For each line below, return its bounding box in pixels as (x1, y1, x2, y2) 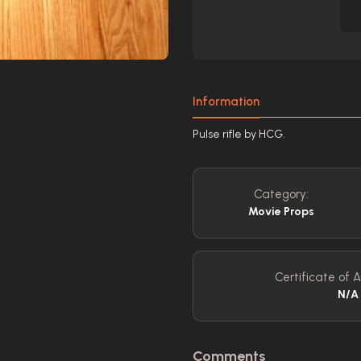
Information (193, 94, 259, 109)
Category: (254, 187, 309, 201)
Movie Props (248, 205, 315, 218)
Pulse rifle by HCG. (193, 127, 285, 141)
